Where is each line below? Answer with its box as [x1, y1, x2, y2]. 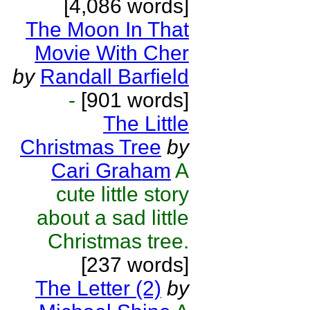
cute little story [56, 183, 189, 206]
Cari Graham [51, 159, 171, 182]
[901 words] [75, 89, 189, 111]
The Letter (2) [35, 277, 161, 300]
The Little [103, 112, 189, 135]
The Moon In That [26, 18, 189, 41]
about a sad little [37, 206, 189, 229]
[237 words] [81, 253, 189, 276]
